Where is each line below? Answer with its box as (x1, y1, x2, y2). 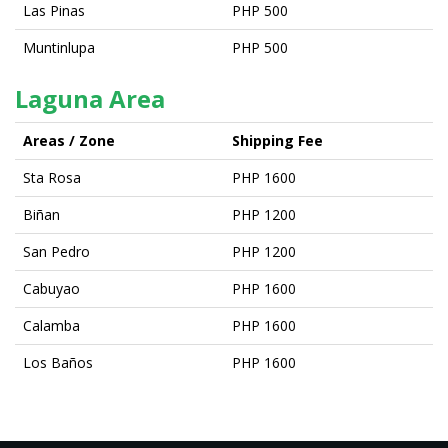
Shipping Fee (232, 130, 323, 150)
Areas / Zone (23, 130, 115, 150)
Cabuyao (23, 278, 80, 298)
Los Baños (23, 352, 93, 372)
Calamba (23, 315, 80, 335)
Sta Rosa (23, 167, 81, 187)
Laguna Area (15, 81, 165, 115)
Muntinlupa (23, 37, 95, 57)
